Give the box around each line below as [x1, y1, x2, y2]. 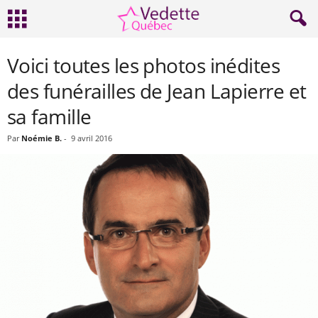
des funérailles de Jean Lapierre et [7, 77, 307, 104]
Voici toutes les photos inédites [7, 52, 280, 79]
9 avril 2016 [71, 133, 112, 143]
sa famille [7, 103, 92, 130]
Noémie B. [21, 133, 62, 143]
